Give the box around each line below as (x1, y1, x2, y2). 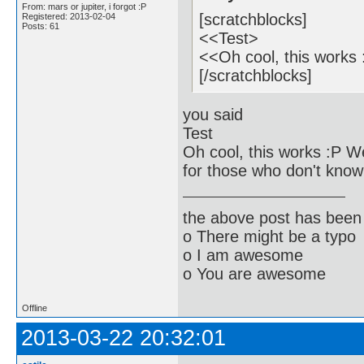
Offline (22, 303, 47, 313)
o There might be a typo (183, 227, 356, 245)
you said (183, 106, 243, 124)
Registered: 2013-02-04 (22, 11, 115, 21)
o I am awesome (183, 245, 303, 264)
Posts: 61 (22, 20, 59, 31)
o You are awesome (183, 264, 326, 283)
